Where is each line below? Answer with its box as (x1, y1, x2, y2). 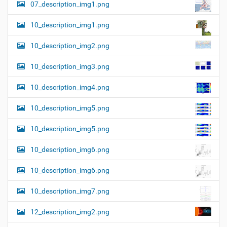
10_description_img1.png (30, 21, 109, 29)
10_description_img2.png (30, 42, 109, 50)
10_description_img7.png (30, 187, 109, 196)
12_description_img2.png (30, 208, 109, 216)
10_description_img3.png (30, 62, 109, 71)
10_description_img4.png (30, 83, 109, 92)
